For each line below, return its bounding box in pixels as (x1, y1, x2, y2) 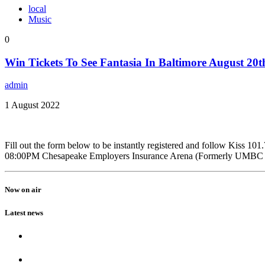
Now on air (5, 185, 41, 195)
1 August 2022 (5, 100, 60, 111)
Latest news (5, 208, 43, 217)
